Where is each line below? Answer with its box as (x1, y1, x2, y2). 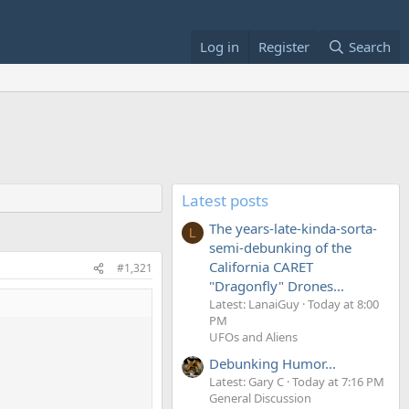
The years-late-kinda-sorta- (209, 219, 377, 238)
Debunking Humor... (209, 353, 336, 372)
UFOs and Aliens (209, 329, 298, 346)
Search (349, 37, 391, 56)
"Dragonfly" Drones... (209, 277, 344, 296)
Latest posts (182, 190, 268, 211)
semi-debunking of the (209, 238, 351, 257)
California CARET (209, 257, 313, 277)
